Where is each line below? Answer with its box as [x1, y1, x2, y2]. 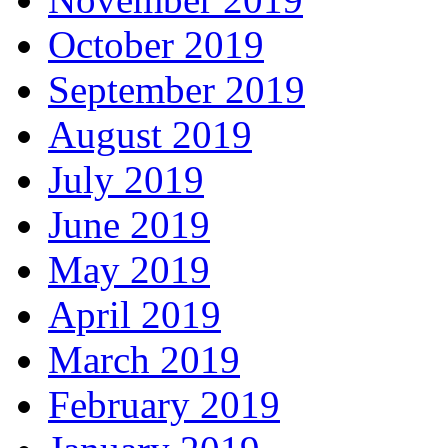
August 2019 [48, 113, 252, 157]
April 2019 [48, 293, 221, 337]
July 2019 [48, 158, 204, 202]
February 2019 [48, 383, 280, 427]
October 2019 [48, 23, 264, 67]
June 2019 [48, 203, 210, 247]
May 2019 [48, 248, 210, 292]
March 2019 [48, 338, 240, 382]
